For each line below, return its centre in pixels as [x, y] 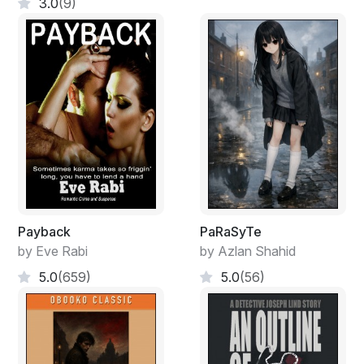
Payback [44, 231]
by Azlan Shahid [248, 251]
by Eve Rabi [53, 251]
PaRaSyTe [231, 231]
